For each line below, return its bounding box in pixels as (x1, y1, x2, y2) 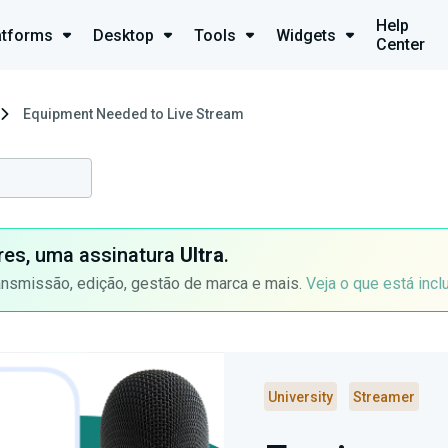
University (268, 389, 333, 405)
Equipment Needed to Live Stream (23, 106, 244, 122)
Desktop (93, 25, 155, 45)
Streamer (353, 389, 415, 405)
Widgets (276, 25, 337, 45)
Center (376, 35, 426, 54)
